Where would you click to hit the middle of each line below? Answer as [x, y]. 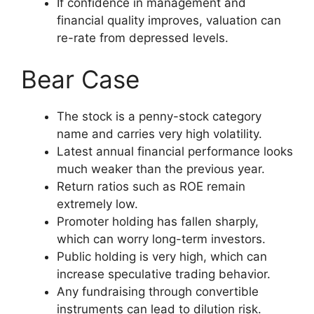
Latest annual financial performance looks [175, 152]
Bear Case [80, 80]
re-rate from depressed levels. [143, 37]
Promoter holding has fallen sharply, [158, 222]
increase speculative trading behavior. [164, 274]
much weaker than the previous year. [161, 169]
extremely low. [97, 204]
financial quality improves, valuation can [169, 20]
